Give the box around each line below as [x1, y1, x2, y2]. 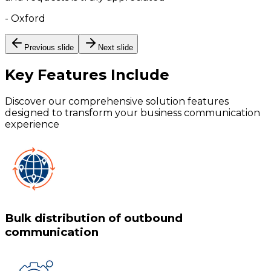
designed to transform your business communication [5, 106, 260, 119]
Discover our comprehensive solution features [5, 95, 229, 107]
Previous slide [24, 42, 74, 52]
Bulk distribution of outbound [5, 211, 183, 226]
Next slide [98, 42, 133, 52]
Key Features [5, 65, 106, 83]
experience [5, 118, 59, 130]
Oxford [11, 12, 45, 24]
